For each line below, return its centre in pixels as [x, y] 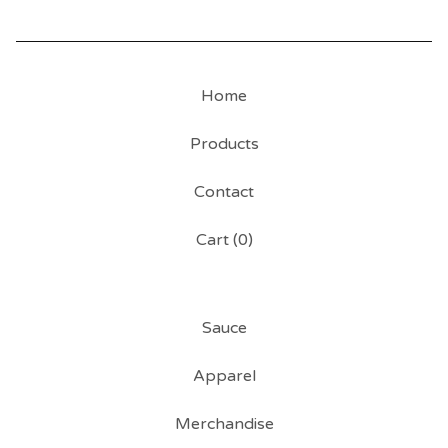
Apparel [224, 376]
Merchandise [224, 424]
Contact [224, 192]
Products [224, 144]
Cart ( [216, 240]
